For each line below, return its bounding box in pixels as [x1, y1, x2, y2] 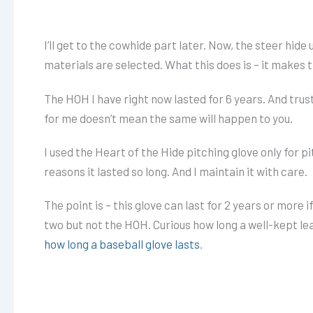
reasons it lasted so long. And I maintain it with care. [43, 164, 307, 179]
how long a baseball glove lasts [43, 237, 200, 252]
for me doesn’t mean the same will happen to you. [43, 110, 293, 125]
